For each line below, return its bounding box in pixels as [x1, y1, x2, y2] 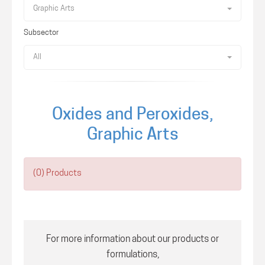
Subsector [24, 29, 59, 37]
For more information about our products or [46, 235, 219, 244]
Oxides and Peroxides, [51, 107, 214, 124]
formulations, [106, 250, 159, 260]
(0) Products [33, 169, 82, 178]
